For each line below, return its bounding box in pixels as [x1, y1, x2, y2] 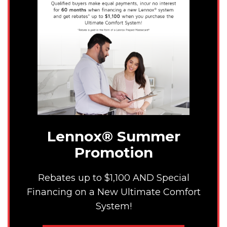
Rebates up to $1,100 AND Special [37, 172, 190, 183]
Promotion [74, 144, 153, 162]
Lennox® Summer [47, 128, 180, 145]
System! [95, 200, 132, 212]
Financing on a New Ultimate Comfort [26, 186, 201, 198]
